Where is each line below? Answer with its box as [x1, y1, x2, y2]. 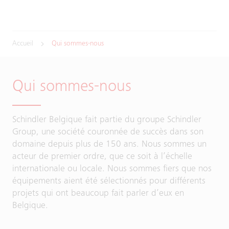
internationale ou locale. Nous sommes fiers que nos [12, 165, 212, 174]
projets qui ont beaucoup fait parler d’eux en [12, 189, 184, 198]
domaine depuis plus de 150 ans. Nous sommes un [12, 140, 207, 149]
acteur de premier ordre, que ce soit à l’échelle [12, 152, 192, 162]
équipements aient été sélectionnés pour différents [12, 177, 205, 186]
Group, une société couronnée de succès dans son [12, 128, 203, 137]
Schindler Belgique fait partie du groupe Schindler [12, 116, 201, 125]
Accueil [12, 40, 33, 48]
